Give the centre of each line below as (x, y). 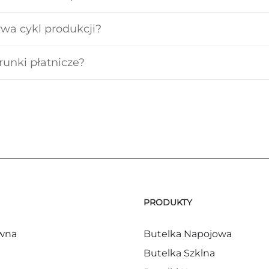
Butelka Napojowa (188, 234)
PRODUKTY (168, 203)
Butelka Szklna (179, 253)
